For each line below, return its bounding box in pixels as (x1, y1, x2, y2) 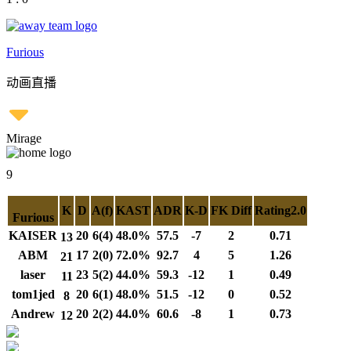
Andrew (11, 307, 55, 320)
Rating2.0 (255, 204, 306, 217)
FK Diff (211, 204, 251, 217)
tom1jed (11, 288, 55, 301)
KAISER (9, 229, 57, 242)
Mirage (6, 132, 42, 145)
